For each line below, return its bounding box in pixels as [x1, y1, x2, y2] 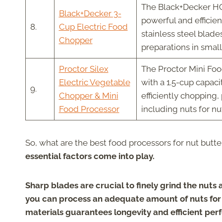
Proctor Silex [58, 64, 109, 74]
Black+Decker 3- [58, 8, 121, 19]
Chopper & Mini [58, 91, 118, 101]
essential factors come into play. [25, 151, 155, 162]
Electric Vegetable [58, 77, 130, 88]
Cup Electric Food [58, 22, 128, 32]
